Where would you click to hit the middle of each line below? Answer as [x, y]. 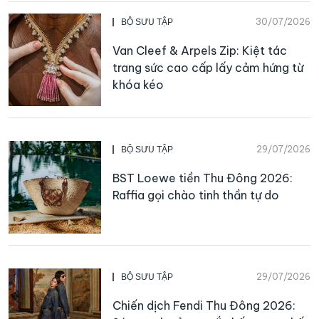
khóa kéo [138, 84]
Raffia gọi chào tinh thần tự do [196, 195]
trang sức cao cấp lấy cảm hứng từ [208, 67]
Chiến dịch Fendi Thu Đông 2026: [204, 305]
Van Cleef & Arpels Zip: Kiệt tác [200, 50]
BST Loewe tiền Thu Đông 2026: [203, 178]
